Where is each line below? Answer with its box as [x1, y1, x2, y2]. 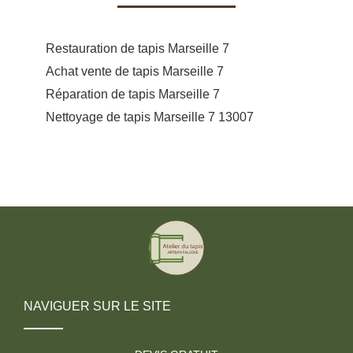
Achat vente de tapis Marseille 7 [46, 64, 224, 78]
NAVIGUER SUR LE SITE [24, 299, 171, 313]
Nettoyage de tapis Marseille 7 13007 [46, 110, 254, 124]
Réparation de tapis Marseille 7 [46, 87, 220, 101]
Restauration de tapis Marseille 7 [46, 41, 229, 55]
